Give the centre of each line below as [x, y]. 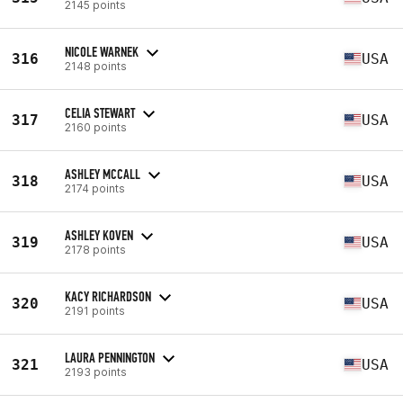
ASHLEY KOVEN [99, 235]
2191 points [95, 310]
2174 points [95, 188]
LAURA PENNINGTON [110, 357]
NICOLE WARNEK [102, 51]
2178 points [95, 249]
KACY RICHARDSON [108, 296]
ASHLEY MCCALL [103, 174]
